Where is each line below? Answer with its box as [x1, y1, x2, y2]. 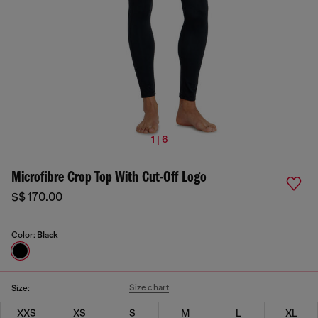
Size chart [129, 283, 170, 292]
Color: [11, 230, 37, 240]
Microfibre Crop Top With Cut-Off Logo [11, 170, 207, 186]
